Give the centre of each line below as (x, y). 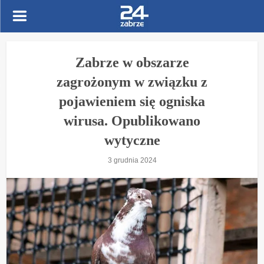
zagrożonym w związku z (132, 82)
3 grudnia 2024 (132, 160)
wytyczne (132, 140)
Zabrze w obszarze (132, 62)
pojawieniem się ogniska (132, 101)
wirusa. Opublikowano (132, 121)
